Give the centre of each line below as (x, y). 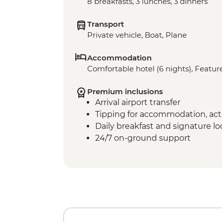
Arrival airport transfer (138, 103)
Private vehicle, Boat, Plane (137, 35)
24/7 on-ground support (143, 138)
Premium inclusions (125, 92)
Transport (106, 24)
